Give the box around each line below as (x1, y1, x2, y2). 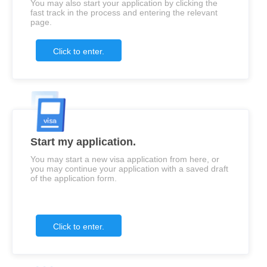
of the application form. (30, 173, 117, 183)
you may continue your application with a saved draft (30, 163, 228, 173)
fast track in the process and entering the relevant (30, 7, 218, 17)
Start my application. (30, 135, 136, 148)
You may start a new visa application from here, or (30, 154, 219, 164)
